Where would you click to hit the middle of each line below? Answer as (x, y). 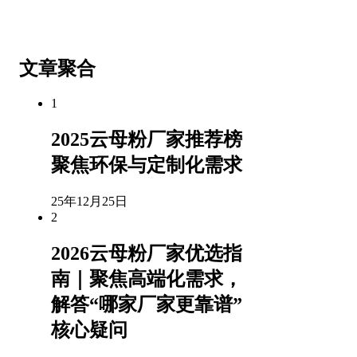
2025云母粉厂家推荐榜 (147, 140)
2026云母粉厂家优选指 (147, 254)
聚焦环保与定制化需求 (147, 165)
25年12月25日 (89, 202)
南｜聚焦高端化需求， (147, 279)
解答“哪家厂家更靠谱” (147, 305)
